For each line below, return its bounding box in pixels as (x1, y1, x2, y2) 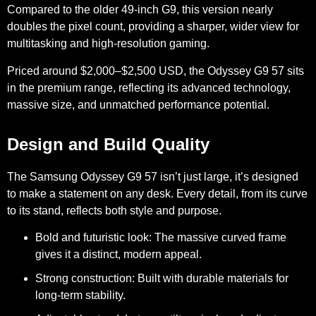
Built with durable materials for (135, 272, 288, 285)
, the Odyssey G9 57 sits (183, 64, 304, 77)
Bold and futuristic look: (35, 231, 152, 244)
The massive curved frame (152, 231, 286, 244)
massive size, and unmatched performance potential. (7, 98, 269, 111)
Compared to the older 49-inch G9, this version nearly (7, 4, 273, 16)
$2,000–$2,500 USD (80, 64, 183, 77)
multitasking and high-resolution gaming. (7, 37, 209, 50)
